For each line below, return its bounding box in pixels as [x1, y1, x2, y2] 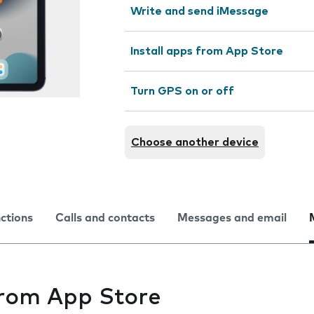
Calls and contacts [55, 212, 155, 224]
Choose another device [131, 137, 259, 148]
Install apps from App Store [130, 46, 283, 57]
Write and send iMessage [130, 6, 268, 17]
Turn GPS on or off [130, 86, 234, 97]
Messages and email [177, 212, 287, 224]
